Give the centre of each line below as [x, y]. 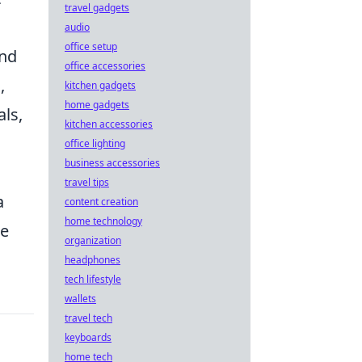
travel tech [88, 318]
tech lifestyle [93, 279]
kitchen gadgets [100, 85]
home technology [103, 221]
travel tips [87, 182]
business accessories [112, 163]
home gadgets [97, 105]
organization [93, 240]
